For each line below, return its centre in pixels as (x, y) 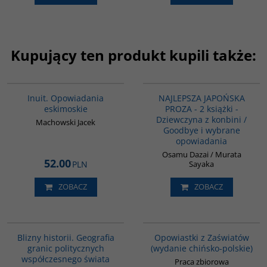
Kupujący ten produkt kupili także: (133, 55)
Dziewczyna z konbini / (201, 119)
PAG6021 (243, 75)
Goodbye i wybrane (201, 130)
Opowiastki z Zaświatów (201, 237)
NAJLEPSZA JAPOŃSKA (201, 98)
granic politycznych (66, 248)
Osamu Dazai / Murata (201, 154)
